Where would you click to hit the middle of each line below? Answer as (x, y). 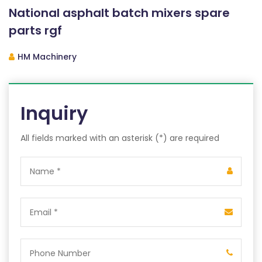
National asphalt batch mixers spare (119, 13)
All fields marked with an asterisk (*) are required (120, 138)
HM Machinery (47, 57)
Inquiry (54, 113)
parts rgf (35, 30)
